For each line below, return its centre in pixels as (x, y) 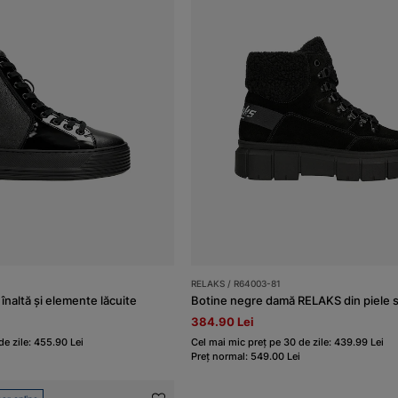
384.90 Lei (223, 322)
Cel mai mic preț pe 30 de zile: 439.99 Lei (288, 342)
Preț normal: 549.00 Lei (246, 357)
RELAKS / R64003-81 (236, 284)
